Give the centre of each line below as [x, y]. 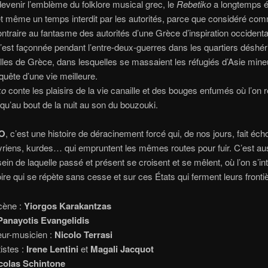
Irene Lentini [52, 249]
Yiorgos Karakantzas [67, 205]
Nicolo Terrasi [83, 234]
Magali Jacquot [122, 249]
